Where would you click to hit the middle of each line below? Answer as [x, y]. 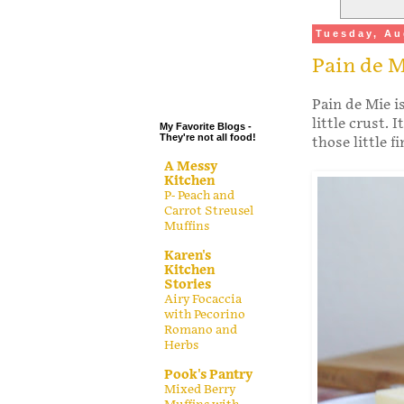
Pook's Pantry [208, 374]
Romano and [201, 330]
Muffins [187, 226]
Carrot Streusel [209, 211]
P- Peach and [199, 195]
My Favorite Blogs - [206, 127]
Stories [188, 284]
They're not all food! [208, 138]
